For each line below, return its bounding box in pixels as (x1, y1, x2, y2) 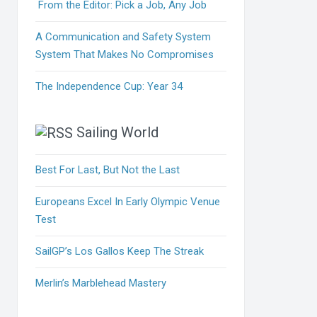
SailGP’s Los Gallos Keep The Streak (35, 245, 204, 258)
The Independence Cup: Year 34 (35, 79, 183, 93)
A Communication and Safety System (35, 30, 212, 43)
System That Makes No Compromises (35, 47, 214, 61)
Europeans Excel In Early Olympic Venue (35, 195, 221, 209)
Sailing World (76, 123, 159, 141)
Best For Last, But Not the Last (35, 163, 180, 177)
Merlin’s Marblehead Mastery (35, 277, 167, 290)
